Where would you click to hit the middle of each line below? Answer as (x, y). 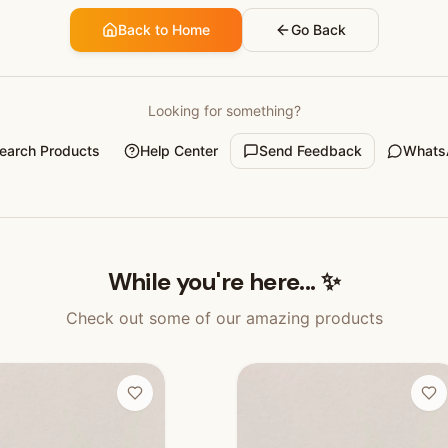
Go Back (318, 29)
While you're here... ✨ (224, 281)
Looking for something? (224, 110)
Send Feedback (310, 150)
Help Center (179, 150)
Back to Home (163, 29)
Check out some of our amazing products (224, 318)
